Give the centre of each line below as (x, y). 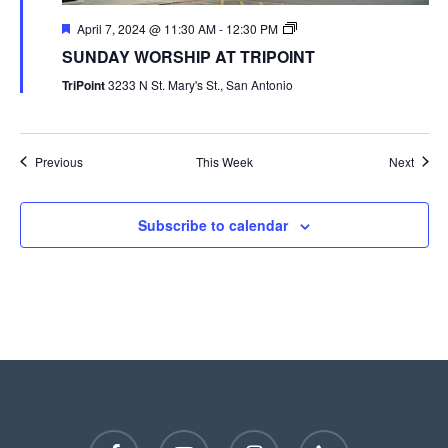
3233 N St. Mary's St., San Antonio (200, 84)
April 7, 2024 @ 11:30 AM (146, 28)
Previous (58, 161)
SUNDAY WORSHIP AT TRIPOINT (188, 56)
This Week (224, 161)
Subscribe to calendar (213, 224)
